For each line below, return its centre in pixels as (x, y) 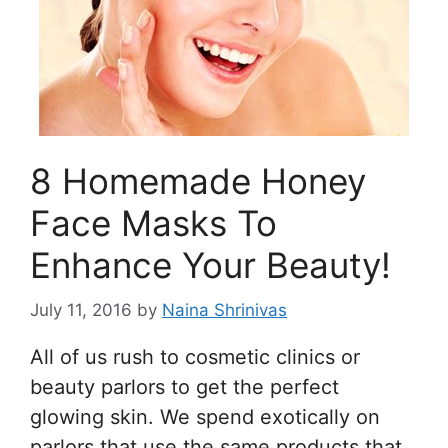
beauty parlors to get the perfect (184, 386)
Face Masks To (153, 223)
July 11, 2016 (81, 309)
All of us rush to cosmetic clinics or (195, 356)
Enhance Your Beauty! (210, 265)
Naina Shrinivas (224, 309)
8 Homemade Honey (198, 181)
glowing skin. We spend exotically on (205, 416)
